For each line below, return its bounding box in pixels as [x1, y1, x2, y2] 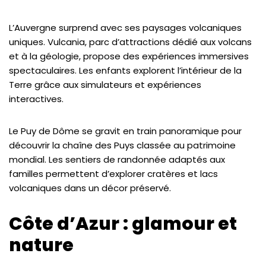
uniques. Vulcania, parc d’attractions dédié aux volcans [9, 36, 252, 48]
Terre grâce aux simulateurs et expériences [9, 78, 201, 91]
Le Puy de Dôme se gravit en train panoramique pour [9, 125, 242, 137]
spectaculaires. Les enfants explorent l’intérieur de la [9, 64, 242, 77]
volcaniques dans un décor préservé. [9, 182, 171, 194]
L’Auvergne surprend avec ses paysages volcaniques [9, 21, 242, 34]
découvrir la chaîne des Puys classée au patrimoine [9, 139, 236, 151]
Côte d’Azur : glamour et [9, 211, 237, 236]
